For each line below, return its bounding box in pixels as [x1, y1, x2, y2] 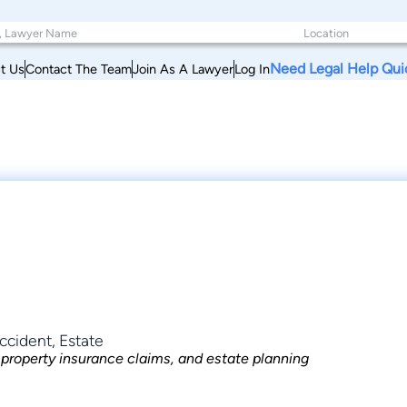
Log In [234, 60, 270, 77]
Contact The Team [25, 60, 132, 77]
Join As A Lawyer [133, 60, 233, 77]
